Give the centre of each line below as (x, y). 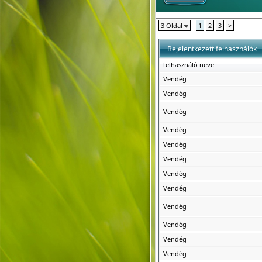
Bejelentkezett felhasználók (210, 49)
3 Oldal (172, 25)
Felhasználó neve (188, 65)
